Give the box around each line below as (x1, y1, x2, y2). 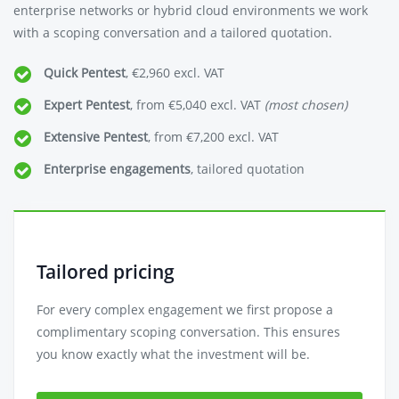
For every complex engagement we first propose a (37, 301, 333, 318)
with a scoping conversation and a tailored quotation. (13, 24, 332, 41)
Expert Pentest (44, 96, 131, 113)
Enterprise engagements (44, 160, 191, 177)
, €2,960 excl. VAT (126, 64, 225, 81)
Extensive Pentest (44, 128, 149, 145)
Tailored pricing (37, 259, 175, 284)
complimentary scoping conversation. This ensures (37, 323, 340, 340)
